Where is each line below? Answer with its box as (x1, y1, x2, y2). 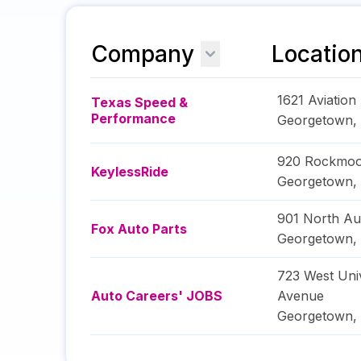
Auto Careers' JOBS (91, 288, 222, 304)
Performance (91, 110, 176, 127)
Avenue (277, 288, 324, 304)
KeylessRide (91, 164, 168, 180)
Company (91, 40, 194, 68)
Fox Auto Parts (91, 221, 187, 237)
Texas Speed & (91, 94, 188, 110)
